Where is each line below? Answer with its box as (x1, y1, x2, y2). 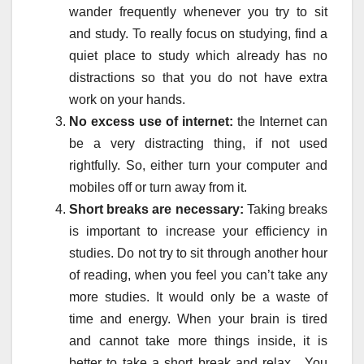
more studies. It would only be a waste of (69, 290, 327, 305)
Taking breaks (243, 202, 328, 217)
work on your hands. (69, 93, 185, 107)
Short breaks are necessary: (69, 202, 244, 217)
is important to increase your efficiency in (69, 224, 327, 239)
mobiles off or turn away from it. (69, 180, 247, 195)
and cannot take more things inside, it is (69, 334, 327, 349)
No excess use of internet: (69, 115, 233, 129)
